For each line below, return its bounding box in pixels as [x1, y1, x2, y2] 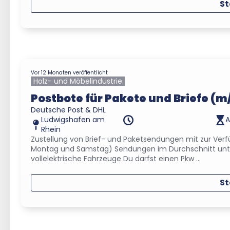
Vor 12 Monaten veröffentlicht [31, 68, 108, 76]
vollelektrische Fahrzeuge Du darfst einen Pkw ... [31, 153, 201, 164]
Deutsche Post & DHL [31, 104, 106, 115]
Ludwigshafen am [41, 114, 105, 125]
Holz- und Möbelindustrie [33, 75, 122, 86]
